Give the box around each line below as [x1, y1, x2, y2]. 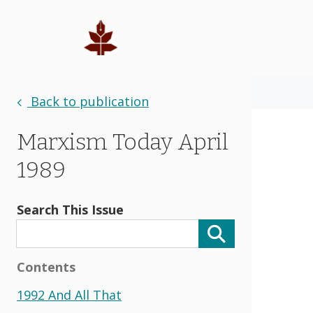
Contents [17, 259, 75, 276]
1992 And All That [17, 286, 122, 304]
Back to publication [27, 93, 149, 110]
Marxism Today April [17, 129, 228, 155]
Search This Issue [17, 201, 124, 218]
